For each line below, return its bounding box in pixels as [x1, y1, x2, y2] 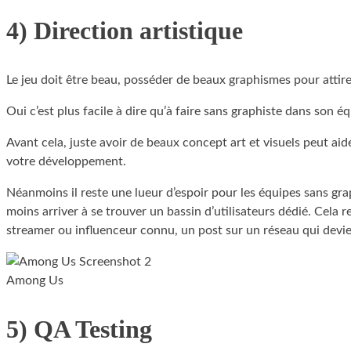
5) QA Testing [6, 315, 152, 344]
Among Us [6, 273, 63, 287]
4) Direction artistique [6, 16, 243, 45]
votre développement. [6, 154, 126, 168]
